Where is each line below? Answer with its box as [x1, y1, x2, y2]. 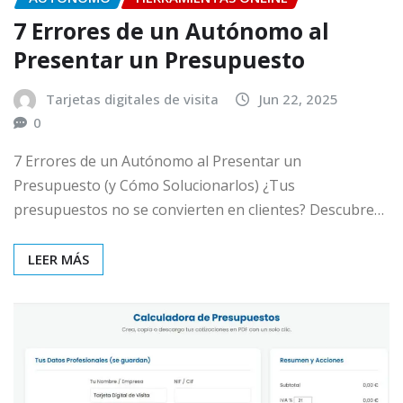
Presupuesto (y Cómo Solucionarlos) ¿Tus [13, 175, 295, 195]
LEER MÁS [28, 249, 89, 268]
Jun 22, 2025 [259, 90, 338, 109]
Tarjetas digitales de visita [46, 90, 219, 109]
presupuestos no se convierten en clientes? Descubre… [13, 199, 384, 219]
